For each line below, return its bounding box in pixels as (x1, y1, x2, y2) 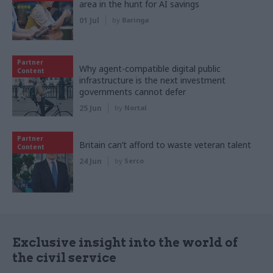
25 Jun (79, 102, 102, 113)
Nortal (124, 102, 147, 112)
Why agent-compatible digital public (79, 62, 221, 74)
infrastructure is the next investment (79, 74, 225, 86)
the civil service (12, 250, 116, 265)
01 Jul (79, 15, 99, 26)
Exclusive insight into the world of (12, 235, 238, 250)
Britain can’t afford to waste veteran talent (79, 138, 251, 151)
